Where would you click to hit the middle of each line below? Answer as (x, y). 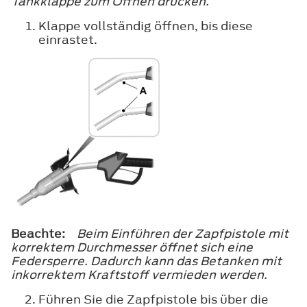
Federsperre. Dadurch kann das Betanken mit (146, 261)
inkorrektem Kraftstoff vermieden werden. (139, 275)
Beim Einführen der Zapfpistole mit (183, 234)
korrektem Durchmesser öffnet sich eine (132, 248)
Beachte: (42, 234)
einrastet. (68, 39)
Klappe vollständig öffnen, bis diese (146, 26)
